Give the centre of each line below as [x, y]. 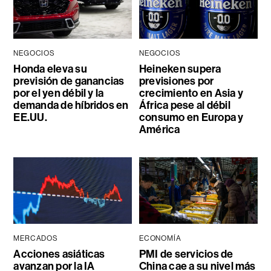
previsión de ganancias [69, 81]
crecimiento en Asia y [191, 93]
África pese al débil [184, 106]
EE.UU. [30, 118]
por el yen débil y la [59, 93]
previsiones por [176, 81]
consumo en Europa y [191, 118]
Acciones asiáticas [59, 254]
